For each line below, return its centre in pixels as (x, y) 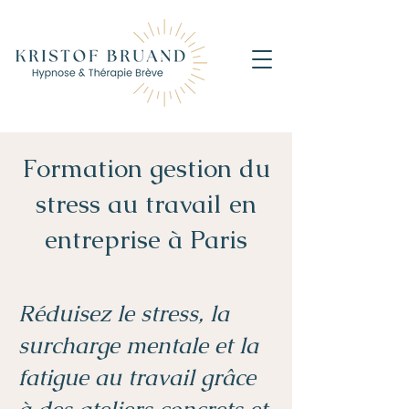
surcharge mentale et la (138, 345)
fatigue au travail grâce (137, 377)
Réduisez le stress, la (124, 313)
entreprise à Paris (146, 239)
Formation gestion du (146, 168)
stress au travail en (146, 204)
